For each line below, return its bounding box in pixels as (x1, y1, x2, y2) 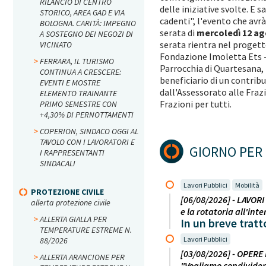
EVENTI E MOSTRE (40, 77, 100, 88)
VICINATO (40, 39, 72, 50)
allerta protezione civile (31, 197, 110, 208)
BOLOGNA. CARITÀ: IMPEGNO (40, 18, 136, 28)
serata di (160, 26, 197, 39)
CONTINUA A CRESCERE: (40, 66, 121, 77)
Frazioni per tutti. (160, 97, 235, 110)
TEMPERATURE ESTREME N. (40, 224, 132, 235)
